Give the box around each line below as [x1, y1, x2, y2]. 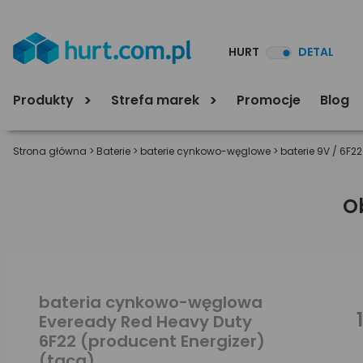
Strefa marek [111, 90, 203, 109]
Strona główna [13, 144, 87, 158]
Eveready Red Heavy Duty [39, 310, 252, 333]
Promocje [237, 90, 301, 109]
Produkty [13, 90, 77, 109]
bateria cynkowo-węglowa [39, 291, 263, 314]
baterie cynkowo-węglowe [140, 144, 271, 158]
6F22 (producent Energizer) [39, 330, 265, 352]
